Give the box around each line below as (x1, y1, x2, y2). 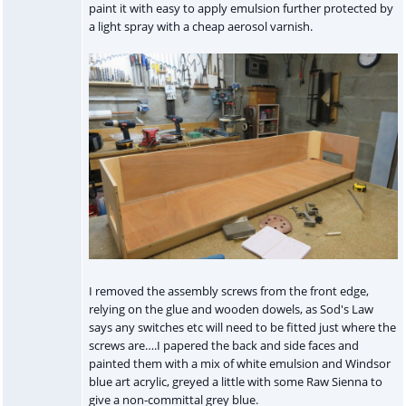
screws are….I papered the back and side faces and (88, 337, 359, 354)
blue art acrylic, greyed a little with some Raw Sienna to (88, 373, 382, 391)
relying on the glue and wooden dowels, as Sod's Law (88, 301, 373, 318)
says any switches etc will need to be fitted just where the (88, 319, 396, 336)
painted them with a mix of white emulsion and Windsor (88, 355, 391, 372)
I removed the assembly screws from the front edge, (88, 283, 369, 300)
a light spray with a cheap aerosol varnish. (88, 17, 313, 34)
